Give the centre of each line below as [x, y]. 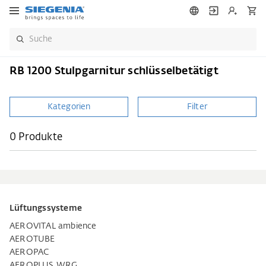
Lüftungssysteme [46, 208]
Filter [197, 107]
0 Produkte [36, 137]
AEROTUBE [32, 239]
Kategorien [69, 107]
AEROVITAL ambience [53, 226]
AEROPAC [29, 252]
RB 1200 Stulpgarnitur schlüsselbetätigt [114, 71]
